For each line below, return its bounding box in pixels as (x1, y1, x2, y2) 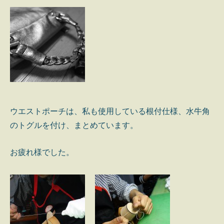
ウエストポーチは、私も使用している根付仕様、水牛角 (10, 107, 210, 116)
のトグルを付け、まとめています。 (10, 121, 138, 130)
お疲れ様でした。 (10, 147, 74, 156)
